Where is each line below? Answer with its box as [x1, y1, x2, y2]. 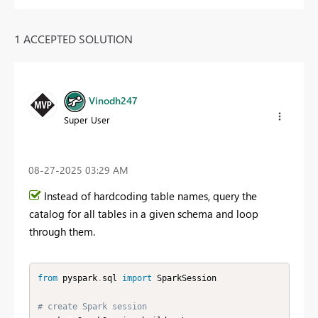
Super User [64, 113, 110, 126]
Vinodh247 [89, 93, 138, 107]
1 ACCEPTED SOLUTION [14, 31, 133, 46]
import [121, 273, 152, 283]
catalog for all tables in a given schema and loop [29, 207, 258, 221]
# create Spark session [37, 301, 147, 312]
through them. [29, 224, 95, 239]
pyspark [57, 273, 97, 283]
